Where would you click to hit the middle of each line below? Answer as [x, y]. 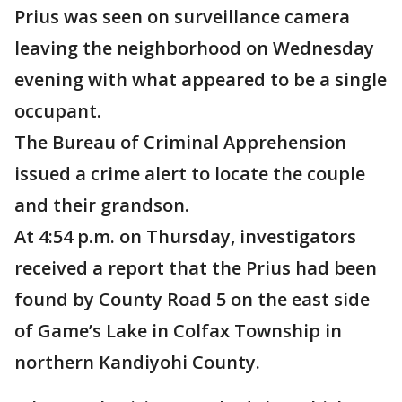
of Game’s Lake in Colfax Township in [178, 331]
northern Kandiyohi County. [140, 362]
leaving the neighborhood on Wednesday [194, 48]
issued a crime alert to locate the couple [190, 174]
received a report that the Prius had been [196, 268]
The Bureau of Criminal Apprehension [180, 142]
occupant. [60, 111]
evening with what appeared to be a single [201, 79]
